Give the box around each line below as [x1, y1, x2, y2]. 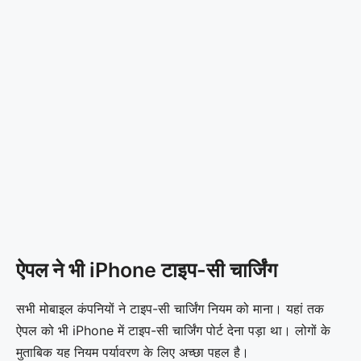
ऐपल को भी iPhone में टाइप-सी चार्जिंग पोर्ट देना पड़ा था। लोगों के [16, 322, 330, 338]
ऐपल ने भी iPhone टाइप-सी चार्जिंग [16, 257, 277, 282]
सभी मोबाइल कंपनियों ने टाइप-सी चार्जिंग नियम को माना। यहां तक [16, 300, 324, 317]
